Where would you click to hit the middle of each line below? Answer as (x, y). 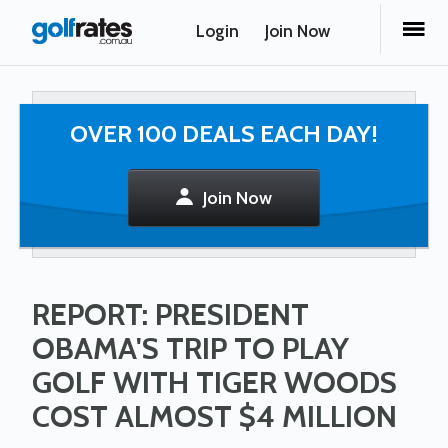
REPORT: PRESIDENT (171, 314)
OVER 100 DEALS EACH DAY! (224, 133)
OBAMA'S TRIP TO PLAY (191, 348)
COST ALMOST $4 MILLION (215, 416)
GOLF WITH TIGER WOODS (215, 382)
